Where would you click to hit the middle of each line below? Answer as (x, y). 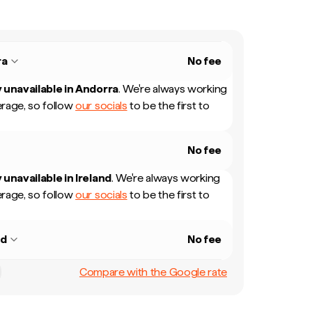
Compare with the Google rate (153, 272)
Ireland (93, 178)
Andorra (97, 89)
